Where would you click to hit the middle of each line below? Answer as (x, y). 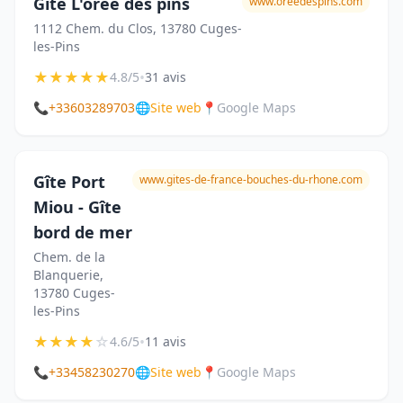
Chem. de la (69, 257)
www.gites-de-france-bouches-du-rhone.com (251, 179)
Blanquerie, (68, 275)
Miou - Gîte (77, 207)
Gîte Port (69, 182)
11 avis (166, 341)
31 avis (166, 77)
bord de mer (83, 232)
